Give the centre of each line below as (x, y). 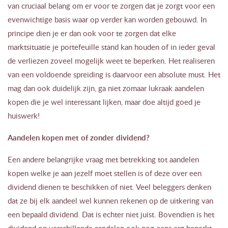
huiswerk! (24, 115)
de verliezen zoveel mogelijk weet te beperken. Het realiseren (111, 60)
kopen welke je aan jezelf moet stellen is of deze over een (105, 173)
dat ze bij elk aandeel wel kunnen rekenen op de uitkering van (110, 200)
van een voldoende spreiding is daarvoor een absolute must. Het (114, 74)
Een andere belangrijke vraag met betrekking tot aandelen (103, 159)
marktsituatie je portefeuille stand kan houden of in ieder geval (111, 47)
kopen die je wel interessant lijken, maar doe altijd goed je (104, 102)
